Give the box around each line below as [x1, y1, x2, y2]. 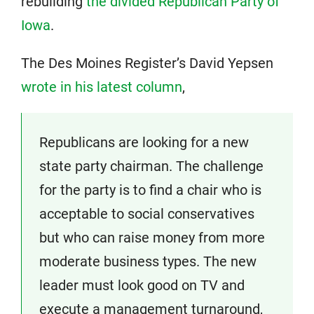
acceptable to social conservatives [39, 205, 254, 222]
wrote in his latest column [21, 78, 182, 95]
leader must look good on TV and [39, 277, 245, 294]
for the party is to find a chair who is [39, 182, 261, 198]
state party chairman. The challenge [39, 158, 264, 175]
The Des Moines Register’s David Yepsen [21, 55, 273, 71]
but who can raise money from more [39, 229, 265, 246]
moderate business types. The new [39, 253, 257, 270]
